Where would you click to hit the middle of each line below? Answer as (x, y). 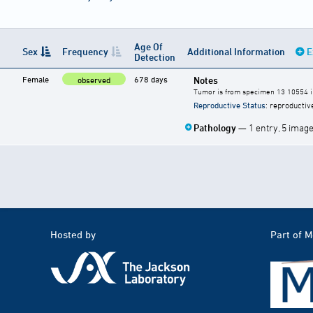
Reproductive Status (230, 105)
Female (36, 79)
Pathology (216, 128)
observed (94, 80)
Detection (155, 57)
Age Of (148, 47)
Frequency (85, 52)
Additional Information (237, 52)
